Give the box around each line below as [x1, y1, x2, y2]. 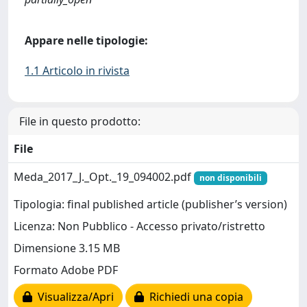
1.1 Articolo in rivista [25, 63, 130, 78]
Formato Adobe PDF [14, 262, 118, 278]
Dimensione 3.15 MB [14, 241, 120, 256]
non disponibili [199, 172, 262, 184]
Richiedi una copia [144, 289, 243, 305]
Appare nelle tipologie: [25, 33, 148, 48]
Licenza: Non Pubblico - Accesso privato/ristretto [14, 219, 265, 234]
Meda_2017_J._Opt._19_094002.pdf [14, 169, 194, 184]
